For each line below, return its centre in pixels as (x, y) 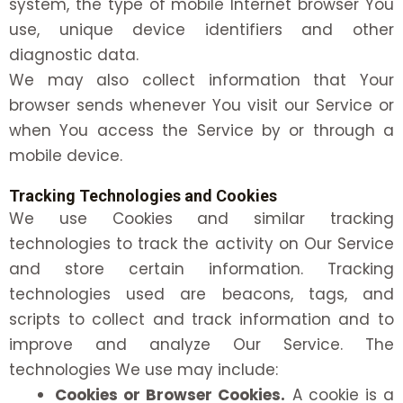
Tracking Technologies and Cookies (143, 196)
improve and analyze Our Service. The (201, 345)
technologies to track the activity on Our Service (201, 244)
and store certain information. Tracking (201, 269)
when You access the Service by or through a (201, 131)
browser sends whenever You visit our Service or (201, 106)
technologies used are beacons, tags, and (201, 295)
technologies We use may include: (143, 370)
